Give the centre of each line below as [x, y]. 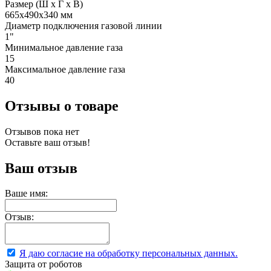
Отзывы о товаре [62, 106]
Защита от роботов [44, 264]
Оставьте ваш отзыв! [47, 142]
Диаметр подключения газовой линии [83, 25]
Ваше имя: [26, 194]
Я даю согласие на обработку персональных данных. [129, 253]
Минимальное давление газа [64, 47]
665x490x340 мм [39, 15]
